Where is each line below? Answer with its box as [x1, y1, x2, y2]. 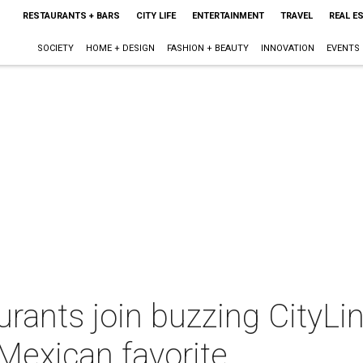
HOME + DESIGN [85, 43, 155, 53]
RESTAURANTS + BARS [22, 11, 120, 21]
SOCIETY [36, 43, 74, 53]
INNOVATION [260, 43, 314, 53]
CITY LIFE [135, 11, 176, 21]
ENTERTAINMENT [191, 11, 264, 21]
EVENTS [326, 43, 360, 53]
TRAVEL [280, 11, 313, 21]
